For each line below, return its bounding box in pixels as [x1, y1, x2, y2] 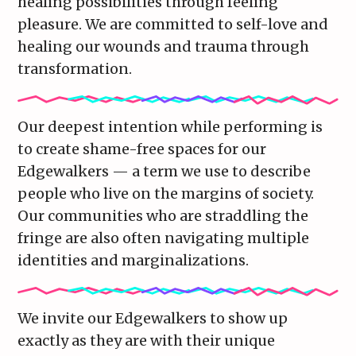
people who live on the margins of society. [17, 184, 315, 203]
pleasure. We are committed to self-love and [17, 15, 329, 34]
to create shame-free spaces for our [17, 140, 267, 159]
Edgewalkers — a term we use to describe [17, 162, 311, 181]
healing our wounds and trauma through [17, 37, 310, 56]
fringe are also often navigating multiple [17, 229, 310, 248]
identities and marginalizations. [17, 251, 250, 270]
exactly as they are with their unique [17, 331, 276, 350]
